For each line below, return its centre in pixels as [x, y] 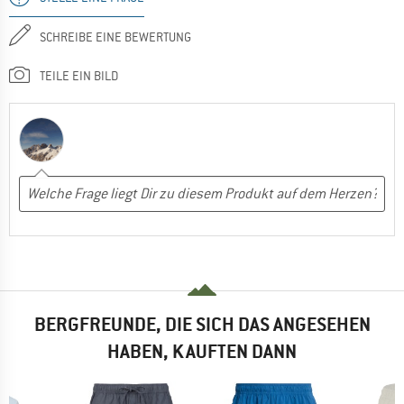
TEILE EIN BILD [79, 75]
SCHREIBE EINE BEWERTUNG [115, 37]
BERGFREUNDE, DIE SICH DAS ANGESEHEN [202, 324]
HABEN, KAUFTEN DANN [202, 351]
